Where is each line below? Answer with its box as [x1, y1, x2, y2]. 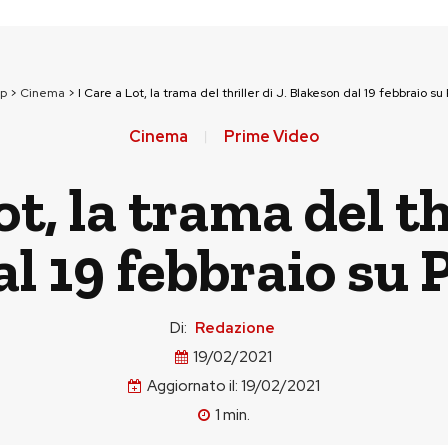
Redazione [194, 318, 275, 338]
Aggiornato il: [146, 376, 238, 397]
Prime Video [223, 126, 319, 147]
